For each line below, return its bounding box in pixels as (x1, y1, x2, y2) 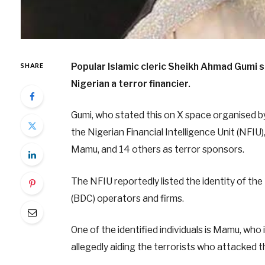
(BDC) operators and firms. (70, 192, 184, 204)
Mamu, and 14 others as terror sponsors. (70, 144, 244, 156)
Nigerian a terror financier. (70, 78, 192, 90)
